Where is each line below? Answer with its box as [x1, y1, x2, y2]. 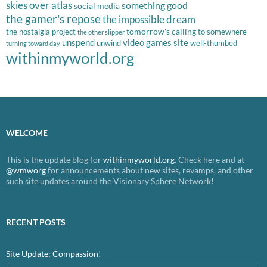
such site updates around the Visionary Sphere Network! [6, 176, 214, 186]
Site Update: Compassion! [6, 249, 101, 259]
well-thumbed [190, 38, 237, 48]
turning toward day [6, 39, 60, 47]
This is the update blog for [6, 154, 103, 164]
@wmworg [6, 165, 46, 175]
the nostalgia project [6, 27, 76, 36]
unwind [97, 38, 121, 48]
